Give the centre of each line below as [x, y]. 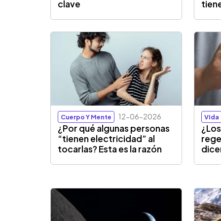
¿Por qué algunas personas [114, 129]
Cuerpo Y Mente [86, 117]
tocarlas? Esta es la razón [110, 149]
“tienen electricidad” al [107, 139]
